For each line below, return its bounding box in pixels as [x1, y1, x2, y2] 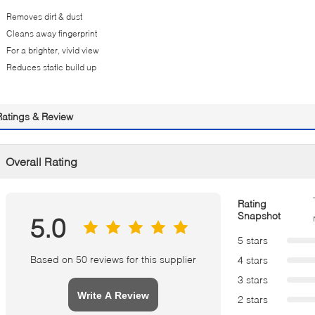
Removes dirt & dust [6, 11, 82, 22]
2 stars [238, 293, 268, 305]
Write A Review [77, 290, 149, 301]
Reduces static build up [6, 62, 96, 72]
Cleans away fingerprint [6, 28, 97, 39]
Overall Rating [6, 155, 77, 168]
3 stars [238, 274, 268, 285]
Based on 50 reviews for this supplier [30, 253, 196, 265]
